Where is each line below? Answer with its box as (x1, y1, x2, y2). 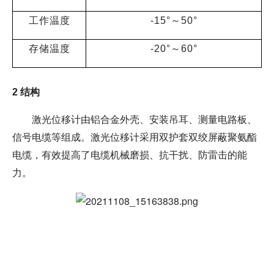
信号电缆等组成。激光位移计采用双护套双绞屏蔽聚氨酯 (12, 132, 257, 143)
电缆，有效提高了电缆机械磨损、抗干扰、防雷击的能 (12, 150, 247, 160)
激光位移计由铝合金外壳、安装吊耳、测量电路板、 (32, 114, 257, 125)
